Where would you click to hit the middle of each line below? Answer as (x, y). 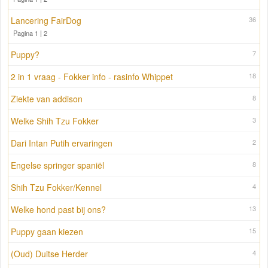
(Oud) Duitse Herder (49, 254)
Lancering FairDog (46, 21)
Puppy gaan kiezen (47, 232)
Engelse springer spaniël (57, 165)
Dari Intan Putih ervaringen (62, 143)
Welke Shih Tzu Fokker (55, 121)
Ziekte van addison (47, 99)
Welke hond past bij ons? (58, 210)
